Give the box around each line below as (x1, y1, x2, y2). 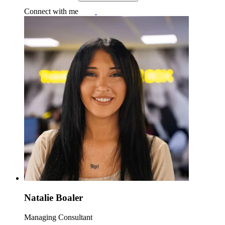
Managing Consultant (24, 212, 92, 221)
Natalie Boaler (24, 192, 83, 203)
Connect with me (24, 7, 78, 16)
